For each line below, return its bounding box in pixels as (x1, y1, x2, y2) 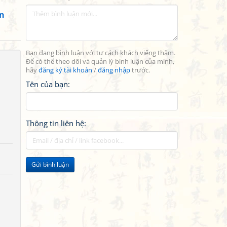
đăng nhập (98, 66, 130, 74)
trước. (130, 66, 150, 74)
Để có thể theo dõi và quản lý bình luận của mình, (26, 57, 174, 66)
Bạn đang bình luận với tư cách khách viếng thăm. (26, 49, 175, 57)
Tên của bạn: (26, 79, 70, 89)
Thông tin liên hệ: (26, 118, 86, 128)
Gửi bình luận (31, 160, 69, 169)
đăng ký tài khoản (39, 66, 92, 74)
